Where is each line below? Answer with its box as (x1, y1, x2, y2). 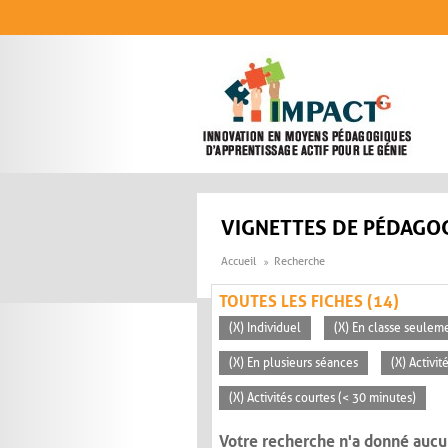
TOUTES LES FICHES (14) (219, 292, 399, 312)
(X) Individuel (229, 321, 301, 336)
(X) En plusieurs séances (229, 356, 358, 371)
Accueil (221, 255, 256, 269)
